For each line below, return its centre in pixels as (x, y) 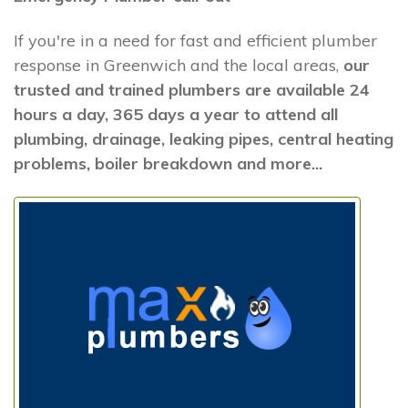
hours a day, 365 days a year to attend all (176, 115)
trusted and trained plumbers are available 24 (192, 90)
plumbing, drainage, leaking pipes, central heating (204, 139)
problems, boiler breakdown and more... (168, 164)
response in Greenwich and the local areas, (178, 66)
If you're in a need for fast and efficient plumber (195, 41)
